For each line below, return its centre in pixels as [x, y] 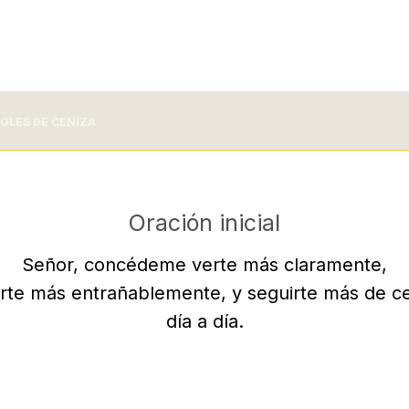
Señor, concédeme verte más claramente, [204, 265]
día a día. [204, 321]
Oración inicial [204, 223]
